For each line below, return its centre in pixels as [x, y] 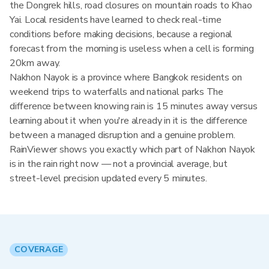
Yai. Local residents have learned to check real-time [116, 20]
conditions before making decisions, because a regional [121, 34]
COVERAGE [39, 249]
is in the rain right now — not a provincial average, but [119, 164]
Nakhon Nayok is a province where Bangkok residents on [126, 77]
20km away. [35, 63]
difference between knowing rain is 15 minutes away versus [134, 106]
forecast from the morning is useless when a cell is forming [132, 49]
